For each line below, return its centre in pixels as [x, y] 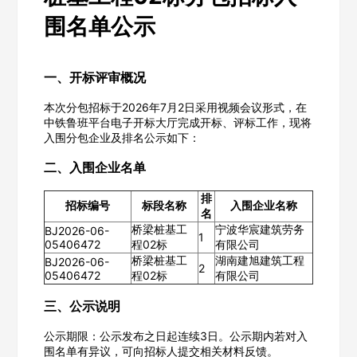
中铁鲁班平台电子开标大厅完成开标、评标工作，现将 [177, 122]
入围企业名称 [263, 205]
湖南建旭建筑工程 [259, 260]
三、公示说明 [82, 306]
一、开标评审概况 [94, 77]
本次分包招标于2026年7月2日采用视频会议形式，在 [175, 107]
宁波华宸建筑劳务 [259, 229]
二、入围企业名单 [94, 167]
